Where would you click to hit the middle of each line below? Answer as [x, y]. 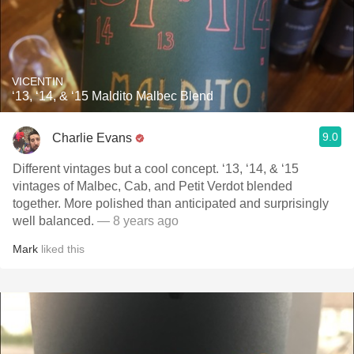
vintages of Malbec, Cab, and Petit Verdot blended [153, 186]
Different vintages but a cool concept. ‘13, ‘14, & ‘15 [156, 169]
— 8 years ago [138, 221]
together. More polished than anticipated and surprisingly [171, 203]
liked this [61, 249]
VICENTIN [38, 81]
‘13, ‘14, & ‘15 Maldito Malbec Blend [113, 96]
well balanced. [55, 221]
